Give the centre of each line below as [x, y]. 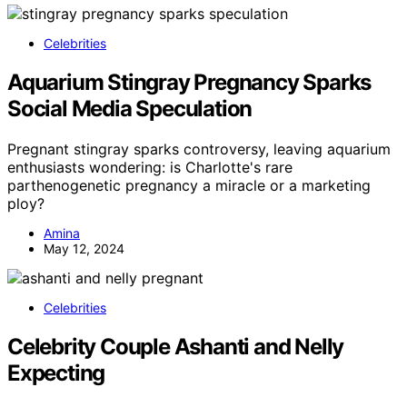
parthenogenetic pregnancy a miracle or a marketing [189, 185]
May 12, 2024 [84, 248]
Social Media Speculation [130, 108]
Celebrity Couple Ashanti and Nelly [176, 346]
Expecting [56, 372]
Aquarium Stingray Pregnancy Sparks [189, 82]
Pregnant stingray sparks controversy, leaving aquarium [199, 149]
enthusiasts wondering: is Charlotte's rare [150, 167]
